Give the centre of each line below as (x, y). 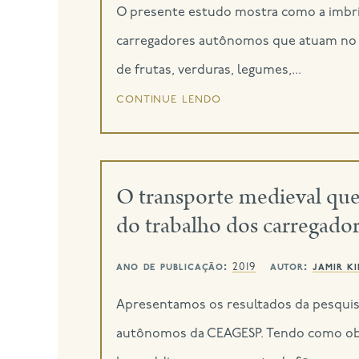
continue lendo (168, 99)
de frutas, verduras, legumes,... (208, 70)
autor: (289, 267)
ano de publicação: (174, 267)
